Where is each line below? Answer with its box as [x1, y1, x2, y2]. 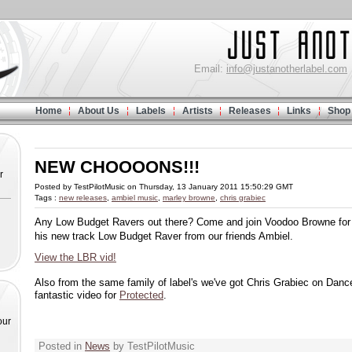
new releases [59, 193, 107, 202]
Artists [182, 105, 213, 116]
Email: [194, 63, 226, 75]
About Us [78, 105, 119, 116]
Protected [119, 289, 163, 301]
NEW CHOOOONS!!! [35, 157, 200, 177]
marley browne [163, 193, 215, 202]
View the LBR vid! [35, 251, 116, 263]
